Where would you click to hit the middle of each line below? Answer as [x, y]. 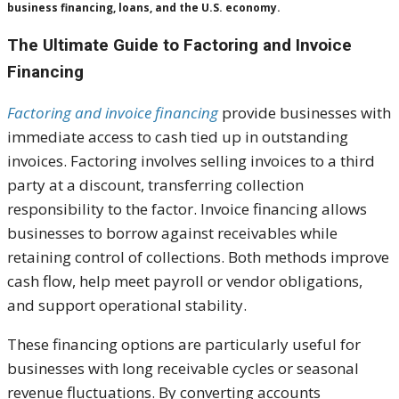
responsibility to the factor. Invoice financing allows [187, 209]
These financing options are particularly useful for [184, 345]
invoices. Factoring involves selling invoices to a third [191, 161]
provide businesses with [305, 113]
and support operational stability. [127, 305]
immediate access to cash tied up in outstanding [178, 137]
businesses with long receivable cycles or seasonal [183, 369]
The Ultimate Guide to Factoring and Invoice [179, 45]
